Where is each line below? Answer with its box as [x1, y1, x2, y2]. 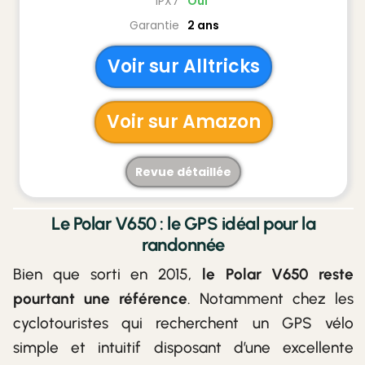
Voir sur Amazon [106, 108, 261, 134]
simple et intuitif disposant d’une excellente [13, 337, 354, 357]
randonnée [142, 233, 225, 256]
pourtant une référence [13, 288, 187, 308]
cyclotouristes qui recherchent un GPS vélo [13, 313, 354, 332]
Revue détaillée [135, 163, 231, 180]
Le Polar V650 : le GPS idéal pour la [51, 212, 315, 235]
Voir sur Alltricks [107, 53, 260, 79]
